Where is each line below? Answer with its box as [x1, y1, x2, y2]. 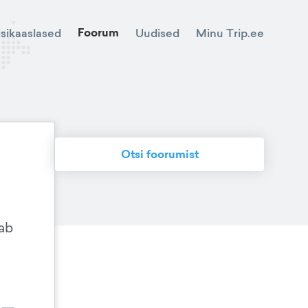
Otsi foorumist [120, 146, 199, 162]
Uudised [135, 25, 179, 41]
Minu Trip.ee [196, 25, 264, 41]
